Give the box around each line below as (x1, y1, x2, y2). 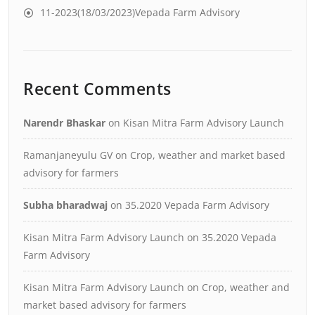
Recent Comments (23, 77, 172, 100)
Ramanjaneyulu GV (23, 148, 112, 162)
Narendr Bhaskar (23, 115, 105, 129)
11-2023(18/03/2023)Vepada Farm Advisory (40, 5, 240, 19)
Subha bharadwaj (23, 198, 108, 212)
